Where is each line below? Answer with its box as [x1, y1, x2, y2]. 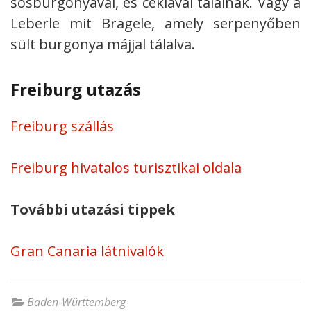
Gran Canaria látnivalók [10, 241, 164, 260]
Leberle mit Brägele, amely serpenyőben [10, 13, 301, 33]
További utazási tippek [10, 199, 175, 219]
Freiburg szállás [10, 116, 114, 135]
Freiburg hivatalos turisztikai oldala [10, 158, 242, 177]
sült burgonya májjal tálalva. [10, 34, 195, 53]
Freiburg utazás [10, 77, 141, 101]
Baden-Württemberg [27, 294, 126, 310]
